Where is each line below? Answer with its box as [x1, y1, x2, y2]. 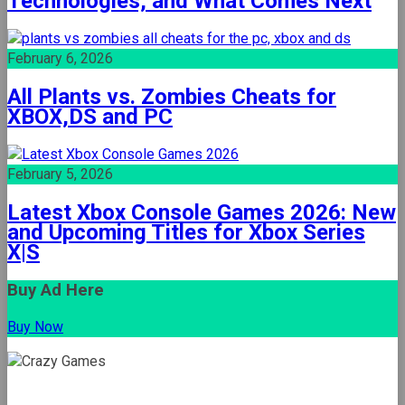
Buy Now [7, 317, 63, 335]
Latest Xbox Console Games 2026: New [7, 199, 396, 225]
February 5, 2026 [7, 165, 113, 184]
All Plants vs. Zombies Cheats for [7, 84, 336, 110]
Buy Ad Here [7, 279, 104, 300]
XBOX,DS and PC [7, 104, 173, 130]
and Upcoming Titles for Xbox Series [7, 219, 365, 245]
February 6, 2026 [7, 50, 113, 68]
